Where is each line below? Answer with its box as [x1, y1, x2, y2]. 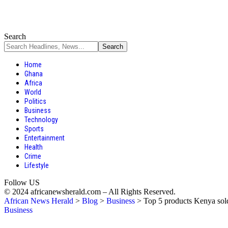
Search [4, 32, 26, 41]
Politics [24, 97, 46, 105]
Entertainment [24, 134, 65, 142]
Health [24, 143, 43, 151]
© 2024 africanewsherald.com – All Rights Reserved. [4, 187, 176, 196]
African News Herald [4, 196, 73, 205]
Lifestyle [24, 161, 49, 169]
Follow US [4, 178, 40, 187]
